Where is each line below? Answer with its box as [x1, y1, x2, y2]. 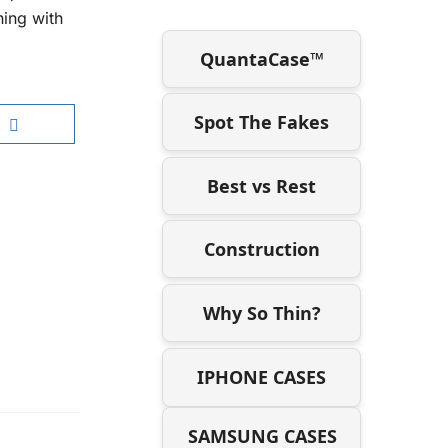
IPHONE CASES [197, 364, 327, 389]
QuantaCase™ [199, 46, 324, 71]
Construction [203, 237, 320, 262]
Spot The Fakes [194, 110, 330, 135]
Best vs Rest [207, 173, 317, 198]
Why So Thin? [202, 300, 321, 325]
